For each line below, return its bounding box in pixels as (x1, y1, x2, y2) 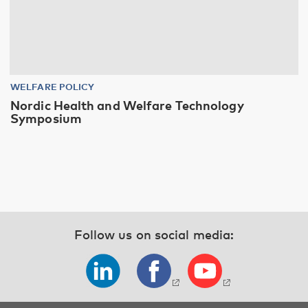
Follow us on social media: (74, 226, 234, 242)
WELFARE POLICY (10, 80, 95, 92)
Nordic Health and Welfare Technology (10, 97, 244, 113)
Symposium (10, 110, 82, 126)
